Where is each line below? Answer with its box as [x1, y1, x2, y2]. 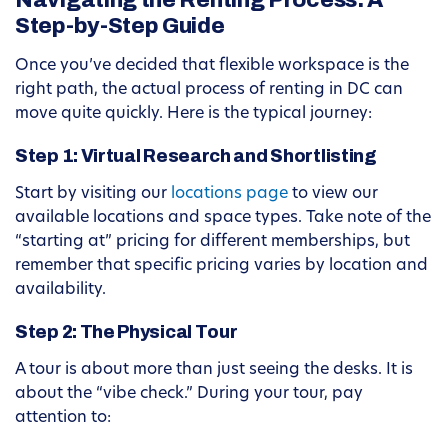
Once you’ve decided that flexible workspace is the [15, 58, 409, 75]
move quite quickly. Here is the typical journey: [15, 106, 372, 123]
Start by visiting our [15, 186, 171, 203]
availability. [15, 282, 106, 299]
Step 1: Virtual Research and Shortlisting [15, 146, 377, 167]
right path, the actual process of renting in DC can [15, 82, 403, 99]
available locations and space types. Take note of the [15, 210, 431, 227]
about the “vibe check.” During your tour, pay [15, 386, 363, 403]
